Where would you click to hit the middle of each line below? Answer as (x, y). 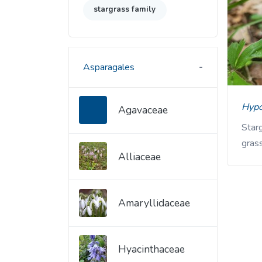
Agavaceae (143, 110)
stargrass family (125, 10)
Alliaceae (139, 156)
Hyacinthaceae (151, 249)
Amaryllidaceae (154, 203)
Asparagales (109, 67)
